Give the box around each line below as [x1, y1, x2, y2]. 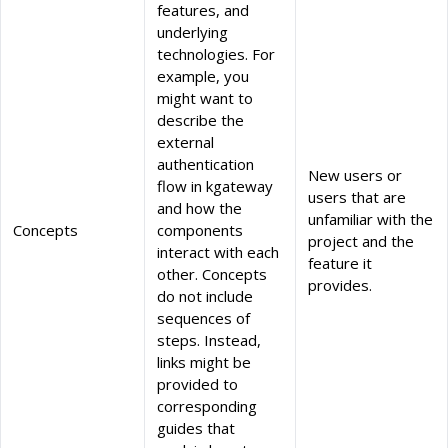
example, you [157, 66, 249, 87]
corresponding [157, 396, 257, 417]
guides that [157, 418, 235, 439]
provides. [308, 275, 372, 296]
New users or [308, 165, 402, 186]
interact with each [157, 242, 279, 263]
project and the [308, 231, 414, 252]
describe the [157, 110, 244, 131]
